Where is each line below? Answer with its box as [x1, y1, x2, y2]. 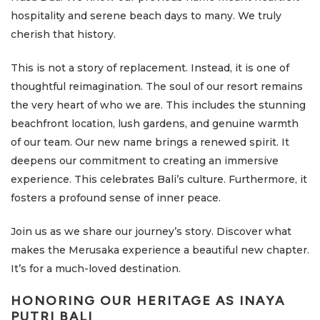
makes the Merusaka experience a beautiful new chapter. [11, 244, 309, 257]
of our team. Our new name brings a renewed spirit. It [11, 136, 289, 149]
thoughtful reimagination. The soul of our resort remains [11, 80, 303, 94]
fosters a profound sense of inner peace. [11, 191, 221, 205]
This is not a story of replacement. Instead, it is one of [11, 61, 289, 75]
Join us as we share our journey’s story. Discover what [11, 225, 291, 239]
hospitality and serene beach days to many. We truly [11, 9, 281, 23]
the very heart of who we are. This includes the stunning [11, 99, 306, 112]
